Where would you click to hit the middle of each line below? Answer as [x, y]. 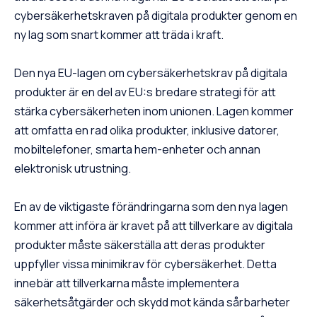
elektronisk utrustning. [73, 169]
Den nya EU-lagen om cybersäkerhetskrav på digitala [151, 73]
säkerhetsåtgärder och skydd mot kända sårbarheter [152, 302]
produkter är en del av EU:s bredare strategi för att [145, 92]
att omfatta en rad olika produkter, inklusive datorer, [147, 131]
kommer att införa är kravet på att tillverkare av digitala [154, 226]
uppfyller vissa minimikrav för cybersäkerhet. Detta [145, 264]
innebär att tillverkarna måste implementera [127, 283]
